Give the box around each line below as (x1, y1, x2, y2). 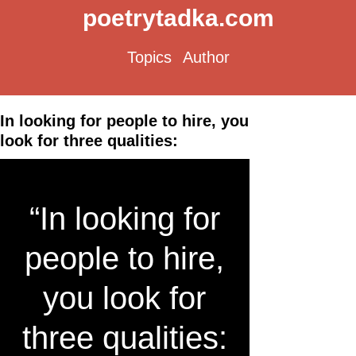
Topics (126, 48, 172, 66)
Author (182, 48, 230, 66)
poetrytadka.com (82, 5, 274, 31)
